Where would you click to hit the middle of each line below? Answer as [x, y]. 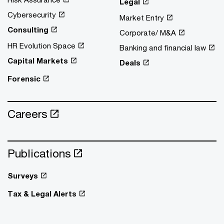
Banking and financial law [163, 47]
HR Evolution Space [41, 45]
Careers [27, 113]
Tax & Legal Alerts [42, 193]
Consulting [28, 29]
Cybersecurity [32, 14]
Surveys [23, 175]
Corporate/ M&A [148, 32]
